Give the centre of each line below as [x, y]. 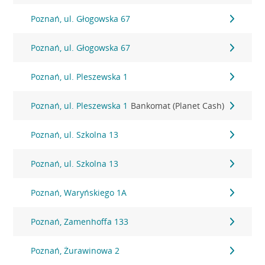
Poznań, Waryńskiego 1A [79, 193]
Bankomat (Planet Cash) [178, 106]
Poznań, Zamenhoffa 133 [80, 222]
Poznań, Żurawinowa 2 [75, 251]
